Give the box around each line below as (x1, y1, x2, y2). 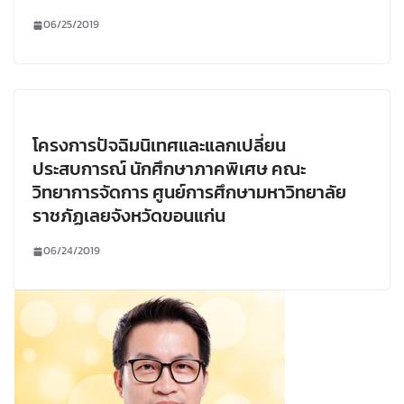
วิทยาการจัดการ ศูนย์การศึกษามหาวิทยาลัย (32, 179, 346, 207)
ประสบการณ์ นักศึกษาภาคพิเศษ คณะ (32, 155, 306, 183)
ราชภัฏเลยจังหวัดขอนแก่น (32, 202, 225, 230)
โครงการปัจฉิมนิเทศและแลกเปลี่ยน (32, 132, 286, 160)
